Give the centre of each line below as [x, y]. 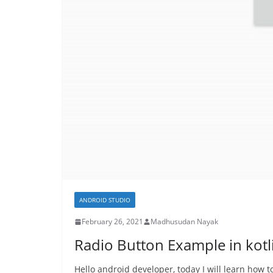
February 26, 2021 [112, 222]
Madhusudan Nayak [184, 222]
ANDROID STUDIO [105, 200]
